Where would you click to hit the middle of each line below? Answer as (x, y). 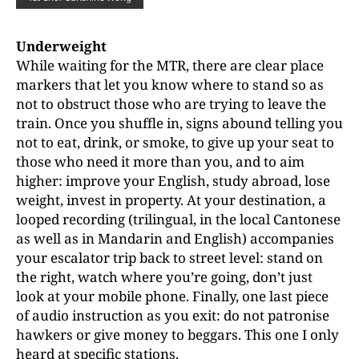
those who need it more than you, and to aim (160, 161)
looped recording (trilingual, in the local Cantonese (178, 219)
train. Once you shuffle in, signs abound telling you (179, 123)
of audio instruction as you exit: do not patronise (173, 315)
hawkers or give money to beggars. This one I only (177, 335)
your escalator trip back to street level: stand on (169, 258)
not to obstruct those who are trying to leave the (171, 104)
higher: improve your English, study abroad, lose (173, 181)
